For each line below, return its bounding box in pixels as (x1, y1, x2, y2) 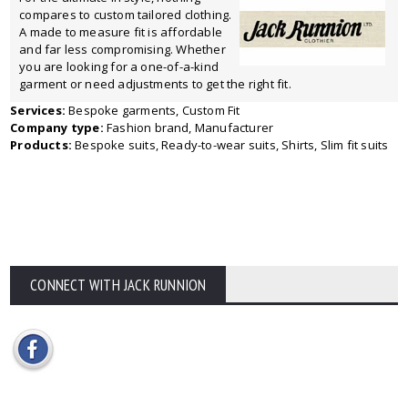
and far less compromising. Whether (19, 41, 226, 57)
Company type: (10, 119, 104, 136)
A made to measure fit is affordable (19, 24, 223, 40)
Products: (10, 137, 72, 153)
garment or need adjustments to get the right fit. (19, 76, 291, 92)
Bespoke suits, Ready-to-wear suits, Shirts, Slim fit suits (71, 137, 389, 153)
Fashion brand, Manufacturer (103, 119, 274, 136)
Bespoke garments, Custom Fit (65, 102, 240, 118)
